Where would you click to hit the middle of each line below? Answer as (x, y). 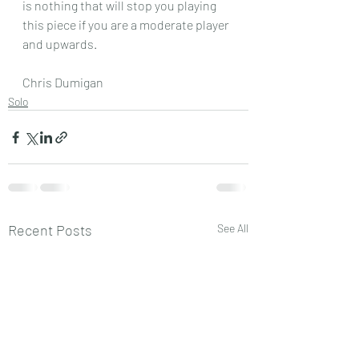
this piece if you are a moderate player (127, 24)
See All (233, 228)
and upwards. (60, 44)
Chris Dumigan (63, 82)
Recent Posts (50, 230)
